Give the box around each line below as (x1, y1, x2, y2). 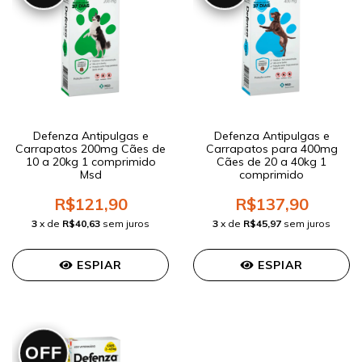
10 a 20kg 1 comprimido (25, 154, 156, 170)
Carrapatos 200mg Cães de (15, 141, 166, 157)
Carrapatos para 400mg (205, 141, 338, 157)
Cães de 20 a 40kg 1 (217, 154, 326, 170)
